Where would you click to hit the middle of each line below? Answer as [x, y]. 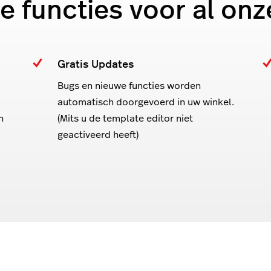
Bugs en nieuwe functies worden [129, 85]
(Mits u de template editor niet [125, 117]
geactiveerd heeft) [98, 134]
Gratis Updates [96, 63]
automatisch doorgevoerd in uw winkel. [146, 101]
